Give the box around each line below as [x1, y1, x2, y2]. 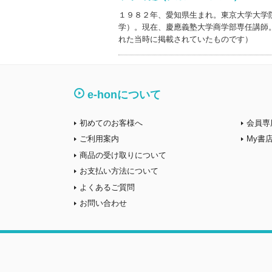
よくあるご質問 [80, 182, 135, 192]
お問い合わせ [80, 199, 127, 208]
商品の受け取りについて [80, 150, 166, 160]
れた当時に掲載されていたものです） [118, 35, 253, 44]
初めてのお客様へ [80, 118, 143, 127]
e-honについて [87, 89, 161, 101]
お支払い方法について [80, 166, 158, 175]
